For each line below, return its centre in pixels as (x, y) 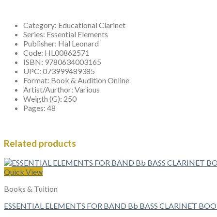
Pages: (35, 108)
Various (87, 89)
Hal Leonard (78, 43)
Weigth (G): (43, 98)
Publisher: (41, 43)
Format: (37, 80)
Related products (40, 144)
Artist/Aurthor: (49, 89)
